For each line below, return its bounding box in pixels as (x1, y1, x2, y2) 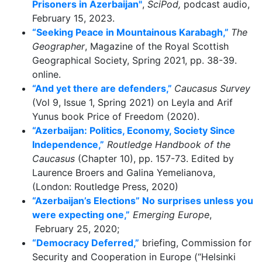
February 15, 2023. (32, 12, 115, 24)
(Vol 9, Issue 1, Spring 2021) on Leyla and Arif (32, 96, 233, 108)
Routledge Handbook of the (107, 138, 230, 150)
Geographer (32, 40, 85, 52)
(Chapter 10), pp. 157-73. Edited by (75, 152, 234, 164)
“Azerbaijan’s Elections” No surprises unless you (32, 194, 253, 206)
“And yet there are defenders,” (32, 82, 172, 94)
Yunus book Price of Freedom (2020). (32, 110, 199, 122)
